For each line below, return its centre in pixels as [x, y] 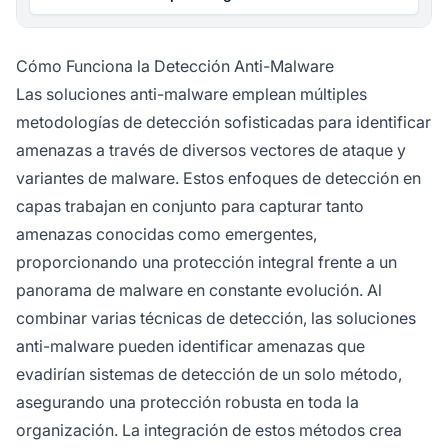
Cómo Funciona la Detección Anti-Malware [175, 66]
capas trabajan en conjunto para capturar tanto [190, 206]
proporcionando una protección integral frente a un [206, 262]
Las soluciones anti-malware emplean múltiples [191, 94]
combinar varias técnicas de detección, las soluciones [216, 318]
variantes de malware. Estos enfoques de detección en [218, 178]
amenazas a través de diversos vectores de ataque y [211, 150]
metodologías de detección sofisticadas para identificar [223, 122]
